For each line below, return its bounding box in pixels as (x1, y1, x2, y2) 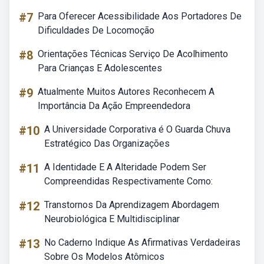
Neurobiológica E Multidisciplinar (44, 213, 180, 225)
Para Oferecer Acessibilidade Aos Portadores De (38, 11, 242, 22)
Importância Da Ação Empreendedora (38, 100, 190, 111)
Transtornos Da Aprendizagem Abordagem (44, 199, 219, 210)
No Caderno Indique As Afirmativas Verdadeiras (44, 237, 240, 248)
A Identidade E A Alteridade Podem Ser (44, 161, 206, 173)
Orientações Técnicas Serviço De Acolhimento (38, 48, 228, 60)
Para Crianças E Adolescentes (38, 62, 162, 74)
